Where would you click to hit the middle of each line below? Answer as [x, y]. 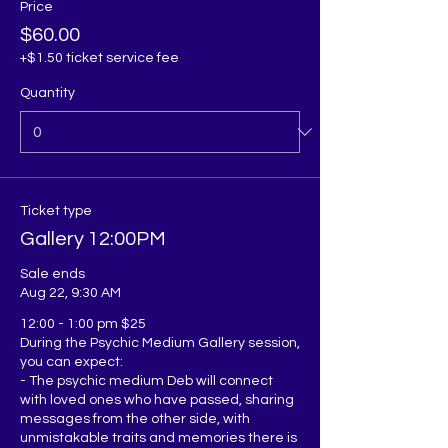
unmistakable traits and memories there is [158, 437]
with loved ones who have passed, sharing [157, 399]
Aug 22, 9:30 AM [70, 292]
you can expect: [71, 361]
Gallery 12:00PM [93, 238]
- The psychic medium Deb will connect [146, 380]
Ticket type [56, 210]
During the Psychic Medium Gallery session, [160, 342]
